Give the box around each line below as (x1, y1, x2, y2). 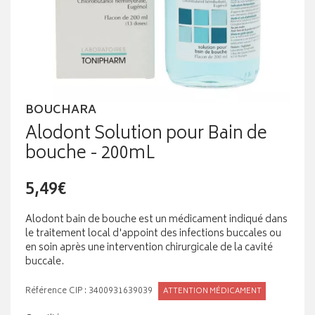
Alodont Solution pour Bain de (25, 120, 267, 150)
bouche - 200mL (25, 139, 155, 170)
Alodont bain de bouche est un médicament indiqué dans (25, 211, 288, 229)
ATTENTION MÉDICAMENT (162, 285, 262, 299)
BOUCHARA (25, 101, 96, 121)
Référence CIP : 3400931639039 (25, 284, 153, 300)
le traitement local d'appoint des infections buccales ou (25, 225, 281, 243)
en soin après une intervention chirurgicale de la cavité (25, 239, 273, 257)
